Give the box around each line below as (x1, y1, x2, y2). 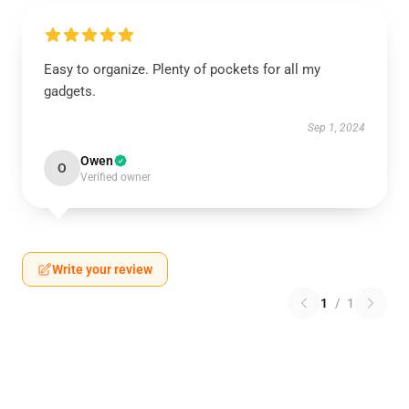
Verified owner (80, 171, 151, 184)
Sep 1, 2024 (308, 121, 365, 134)
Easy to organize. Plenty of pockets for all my (44, 61, 320, 78)
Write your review (52, 262, 152, 277)
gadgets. (44, 83, 96, 100)
